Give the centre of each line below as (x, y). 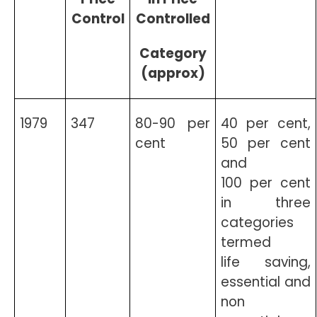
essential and (266, 282)
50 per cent (266, 143)
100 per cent (266, 183)
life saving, (266, 262)
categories (258, 223)
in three (266, 203)
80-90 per (173, 123)
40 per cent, (266, 123)
